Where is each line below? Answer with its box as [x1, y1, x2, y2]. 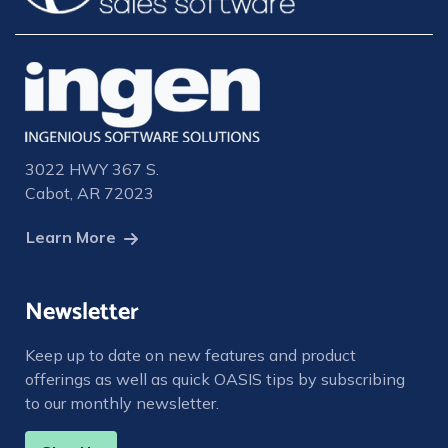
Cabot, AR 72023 [25, 183, 154, 204]
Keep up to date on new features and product [25, 345, 356, 366]
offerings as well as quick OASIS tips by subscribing [25, 369, 405, 390]
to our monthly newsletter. [25, 393, 219, 414]
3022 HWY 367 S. [25, 159, 159, 180]
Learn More [26, 226, 116, 247]
